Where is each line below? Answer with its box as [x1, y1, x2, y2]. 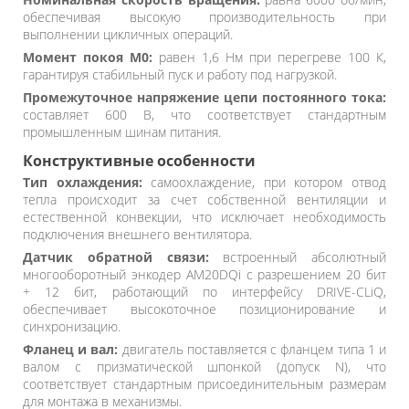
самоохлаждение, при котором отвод [142, 173, 387, 191]
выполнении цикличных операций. [23, 26, 233, 43]
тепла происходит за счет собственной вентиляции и [23, 191, 386, 208]
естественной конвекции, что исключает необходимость [23, 208, 386, 225]
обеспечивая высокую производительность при [23, 8, 386, 26]
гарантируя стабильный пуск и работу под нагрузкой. [23, 66, 337, 83]
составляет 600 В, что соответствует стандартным [23, 106, 386, 123]
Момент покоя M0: [23, 48, 152, 66]
